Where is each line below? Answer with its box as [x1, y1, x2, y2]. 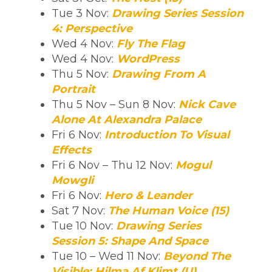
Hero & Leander [104, 188, 192, 202]
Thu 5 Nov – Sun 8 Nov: [52, 97, 178, 111]
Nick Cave [178, 97, 236, 111]
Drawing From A [112, 67, 206, 81]
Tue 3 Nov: [52, 6, 112, 20]
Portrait [52, 82, 95, 96]
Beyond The [163, 249, 231, 263]
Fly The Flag [117, 36, 185, 50]
